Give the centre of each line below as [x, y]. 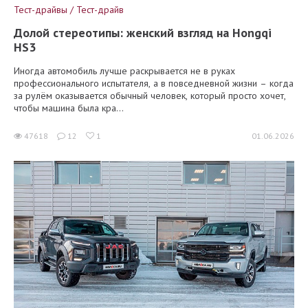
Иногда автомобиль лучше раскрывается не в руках [124, 70]
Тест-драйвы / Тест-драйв [69, 9]
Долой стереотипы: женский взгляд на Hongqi [143, 32]
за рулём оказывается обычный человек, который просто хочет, [150, 95]
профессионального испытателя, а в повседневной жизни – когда [154, 83]
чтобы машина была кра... [69, 108]
